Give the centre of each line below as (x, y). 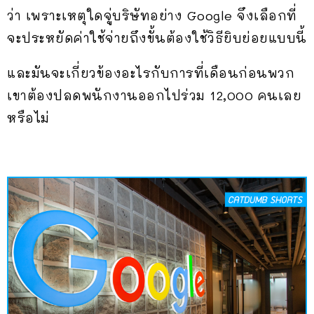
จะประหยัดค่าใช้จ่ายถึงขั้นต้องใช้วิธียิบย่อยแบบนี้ (157, 38)
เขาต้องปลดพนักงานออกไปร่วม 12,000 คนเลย (154, 96)
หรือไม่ (28, 118)
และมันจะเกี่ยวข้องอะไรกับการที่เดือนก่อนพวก (151, 73)
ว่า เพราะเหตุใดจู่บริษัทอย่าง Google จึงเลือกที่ (152, 16)
